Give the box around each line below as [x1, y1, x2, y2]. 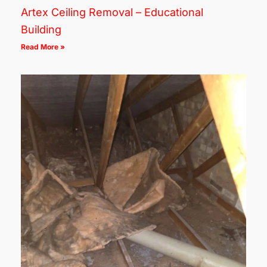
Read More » [21, 42, 65, 51]
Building [21, 23, 61, 36]
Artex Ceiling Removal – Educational [21, 5, 203, 18]
